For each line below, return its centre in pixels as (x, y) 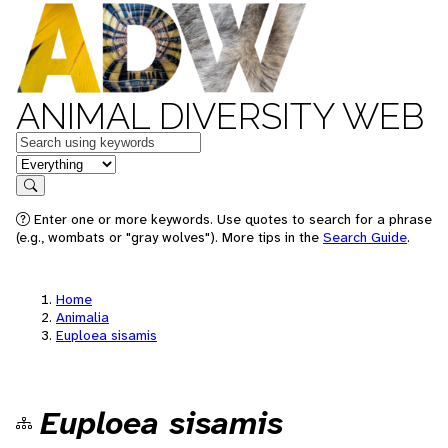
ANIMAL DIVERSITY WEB (220, 116)
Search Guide (365, 237)
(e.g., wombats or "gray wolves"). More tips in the (169, 237)
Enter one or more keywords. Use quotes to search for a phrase (231, 219)
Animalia (82, 317)
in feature (48, 162)
